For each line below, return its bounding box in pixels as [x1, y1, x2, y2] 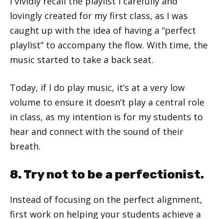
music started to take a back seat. [10, 53, 153, 66]
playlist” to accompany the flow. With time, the [10, 39, 208, 51]
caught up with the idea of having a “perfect [10, 24, 196, 36]
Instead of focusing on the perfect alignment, [10, 193, 202, 205]
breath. [10, 140, 41, 152]
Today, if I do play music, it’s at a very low [10, 81, 185, 93]
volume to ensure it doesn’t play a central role [10, 96, 204, 108]
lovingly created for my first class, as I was [10, 9, 188, 22]
